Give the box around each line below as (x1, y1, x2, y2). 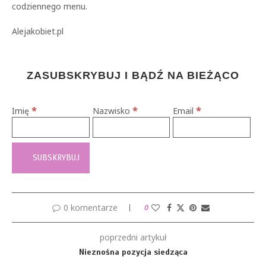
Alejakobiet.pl (12, 26, 64, 37)
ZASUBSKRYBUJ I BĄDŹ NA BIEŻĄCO (27, 69, 239, 81)
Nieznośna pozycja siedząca (78, 247, 188, 257)
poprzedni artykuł (99, 232, 167, 243)
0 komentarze (63, 202, 118, 213)
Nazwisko (92, 105, 132, 116)
